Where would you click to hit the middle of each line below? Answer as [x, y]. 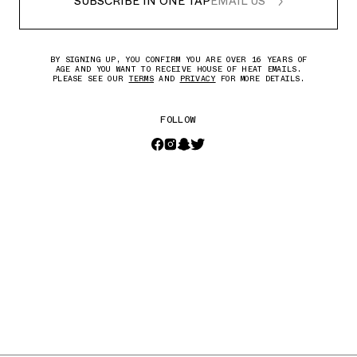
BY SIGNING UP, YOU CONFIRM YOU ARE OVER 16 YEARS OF [178, 60]
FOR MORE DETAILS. [260, 79]
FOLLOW [178, 120]
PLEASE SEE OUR [90, 79]
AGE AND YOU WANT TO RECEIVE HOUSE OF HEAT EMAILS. [178, 69]
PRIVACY [198, 79]
